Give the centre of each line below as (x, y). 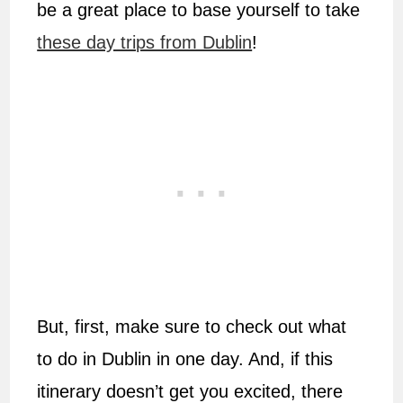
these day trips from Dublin (145, 43)
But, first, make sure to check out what (192, 327)
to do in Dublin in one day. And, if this (185, 359)
